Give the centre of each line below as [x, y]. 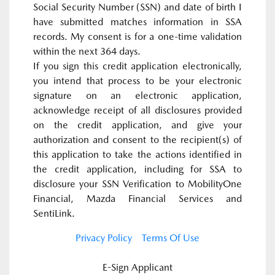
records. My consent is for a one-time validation [137, 37]
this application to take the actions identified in [137, 154]
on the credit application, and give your [137, 125]
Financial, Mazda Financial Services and [137, 199]
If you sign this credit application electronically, [137, 66]
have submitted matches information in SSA [137, 22]
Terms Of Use [171, 238]
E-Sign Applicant [137, 267]
